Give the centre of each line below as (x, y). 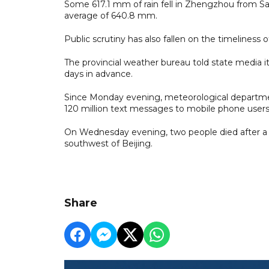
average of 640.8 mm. (111, 15)
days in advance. (98, 74)
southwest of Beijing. (108, 143)
